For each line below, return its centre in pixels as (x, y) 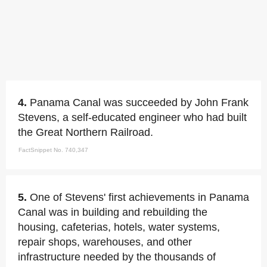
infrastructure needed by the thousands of (117, 257)
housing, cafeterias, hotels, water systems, (119, 227)
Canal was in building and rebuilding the (113, 212)
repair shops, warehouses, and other (105, 242)
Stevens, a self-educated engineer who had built (132, 117)
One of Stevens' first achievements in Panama (139, 197)
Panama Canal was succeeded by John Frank (139, 102)
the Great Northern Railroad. (86, 132)
